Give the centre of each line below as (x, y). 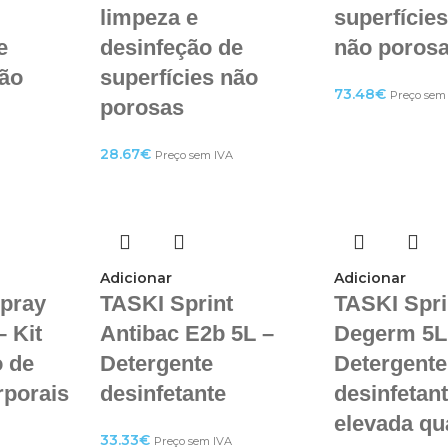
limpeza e (148, 17)
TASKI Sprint (166, 303)
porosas (141, 107)
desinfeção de (171, 47)
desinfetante (162, 393)
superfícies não (178, 77)
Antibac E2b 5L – (186, 333)
